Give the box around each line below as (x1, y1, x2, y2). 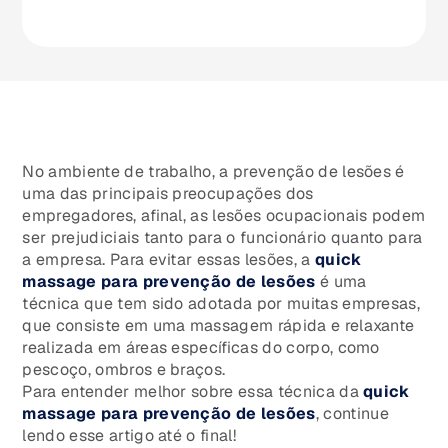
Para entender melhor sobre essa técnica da (22, 381, 364, 403)
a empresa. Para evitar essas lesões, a (22, 249, 315, 271)
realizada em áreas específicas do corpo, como (22, 337, 380, 359)
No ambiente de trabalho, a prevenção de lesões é (22, 161, 405, 183)
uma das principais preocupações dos (22, 183, 314, 205)
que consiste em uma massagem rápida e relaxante (22, 315, 415, 337)
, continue (315, 403, 389, 425)
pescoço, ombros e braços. (22, 359, 226, 381)
